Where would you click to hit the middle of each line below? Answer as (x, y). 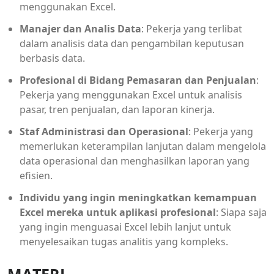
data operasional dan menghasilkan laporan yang (135, 161)
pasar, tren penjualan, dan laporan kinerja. (117, 109)
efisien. (36, 175)
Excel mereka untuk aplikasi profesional (118, 212)
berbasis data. (52, 58)
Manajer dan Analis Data (80, 28)
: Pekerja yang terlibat (192, 28)
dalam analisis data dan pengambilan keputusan (132, 43)
